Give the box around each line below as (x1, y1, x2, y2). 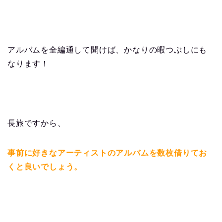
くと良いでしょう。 (7, 163, 83, 171)
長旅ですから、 (7, 119, 66, 128)
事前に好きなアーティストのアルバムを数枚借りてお (7, 149, 208, 158)
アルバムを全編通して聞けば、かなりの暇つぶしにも (7, 46, 208, 55)
